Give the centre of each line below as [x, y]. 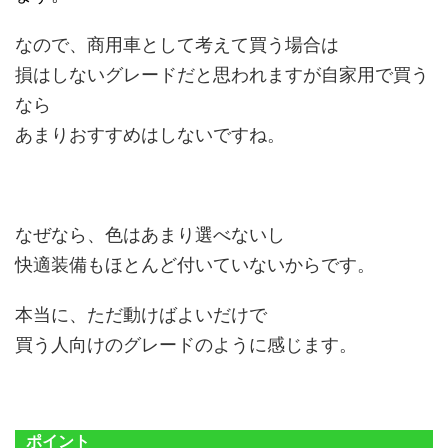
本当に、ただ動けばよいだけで [141, 314]
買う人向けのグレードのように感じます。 [186, 344]
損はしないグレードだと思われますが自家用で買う [222, 74]
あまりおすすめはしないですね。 [150, 134]
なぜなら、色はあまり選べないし [150, 234]
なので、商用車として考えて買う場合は [177, 44]
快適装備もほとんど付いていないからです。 [195, 264]
